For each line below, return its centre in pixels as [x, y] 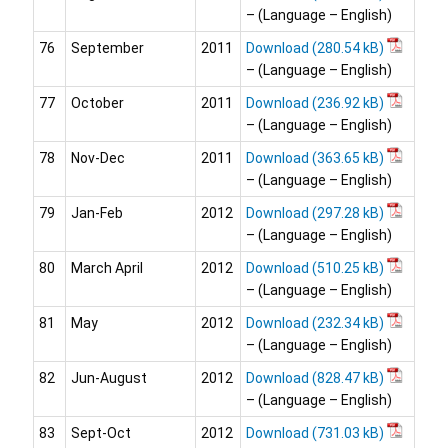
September [107, 48]
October [97, 103]
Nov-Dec [98, 158]
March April [107, 268]
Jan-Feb [97, 213]
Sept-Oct [101, 433]
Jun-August [109, 378]
